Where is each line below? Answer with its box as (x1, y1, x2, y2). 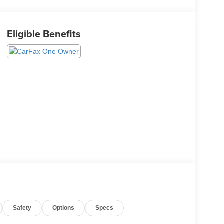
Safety (13, 204, 32, 211)
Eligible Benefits (6, 26, 81, 41)
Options (52, 204, 75, 211)
